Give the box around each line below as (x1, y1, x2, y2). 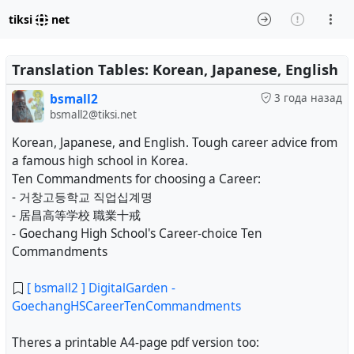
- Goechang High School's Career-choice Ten (12, 224, 262, 242)
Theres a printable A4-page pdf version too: (12, 333, 259, 351)
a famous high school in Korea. (12, 152, 188, 169)
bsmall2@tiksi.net (49, 107, 137, 122)
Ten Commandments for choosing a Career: (12, 170, 261, 187)
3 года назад (274, 91, 342, 105)
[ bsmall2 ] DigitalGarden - (27, 279, 175, 296)
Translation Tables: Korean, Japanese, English (12, 60, 338, 79)
